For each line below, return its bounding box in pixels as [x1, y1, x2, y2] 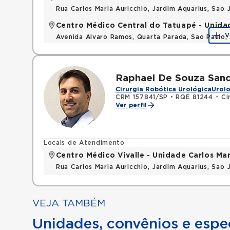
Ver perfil [115, 102, 147, 108]
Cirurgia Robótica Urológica [115, 86, 212, 92]
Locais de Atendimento [43, 140, 125, 146]
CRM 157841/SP [115, 94, 168, 100]
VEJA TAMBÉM [32, 199, 105, 208]
